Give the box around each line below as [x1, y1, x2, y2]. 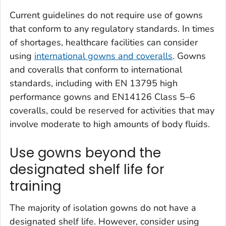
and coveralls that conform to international [10, 63, 182, 76]
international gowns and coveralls [34, 49, 173, 62]
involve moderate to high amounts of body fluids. [10, 118, 210, 130]
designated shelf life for [10, 160, 164, 179]
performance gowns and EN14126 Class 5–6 [10, 90, 195, 103]
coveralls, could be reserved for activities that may [10, 104, 214, 117]
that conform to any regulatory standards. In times [10, 22, 214, 35]
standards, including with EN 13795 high [10, 77, 178, 89]
